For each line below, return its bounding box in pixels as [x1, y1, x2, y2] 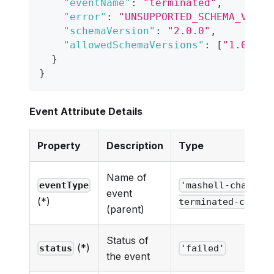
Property [37, 139, 81, 152]
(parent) [106, 202, 144, 215]
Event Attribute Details [29, 105, 143, 117]
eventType [39, 180, 89, 191]
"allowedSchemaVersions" [64, 39, 204, 51]
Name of [106, 171, 147, 183]
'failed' [180, 243, 225, 254]
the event [106, 250, 150, 262]
